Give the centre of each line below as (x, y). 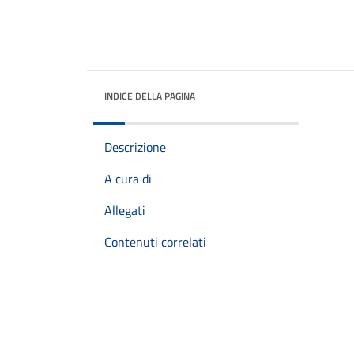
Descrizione (135, 147)
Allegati (125, 210)
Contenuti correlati (155, 242)
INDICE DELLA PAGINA (150, 96)
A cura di (128, 179)
